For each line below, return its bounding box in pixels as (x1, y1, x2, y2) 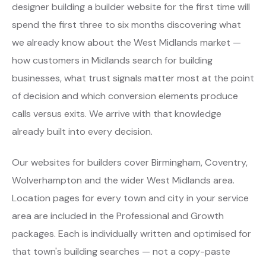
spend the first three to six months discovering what (12, 18, 241, 31)
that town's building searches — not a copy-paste (12, 245, 230, 258)
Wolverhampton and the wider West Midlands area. (12, 173, 235, 186)
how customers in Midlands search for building (12, 53, 213, 66)
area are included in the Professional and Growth (12, 209, 224, 222)
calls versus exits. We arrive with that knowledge (12, 107, 221, 120)
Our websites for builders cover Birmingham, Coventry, (12, 156, 248, 169)
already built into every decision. (12, 125, 153, 138)
